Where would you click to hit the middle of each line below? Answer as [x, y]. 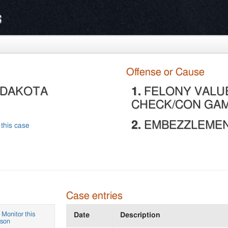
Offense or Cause [166, 72]
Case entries [94, 196]
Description [140, 216]
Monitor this [18, 215]
